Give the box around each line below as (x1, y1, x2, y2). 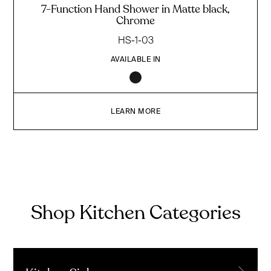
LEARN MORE (111, 106, 160, 115)
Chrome (116, 13, 155, 28)
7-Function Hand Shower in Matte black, (41, 1, 230, 16)
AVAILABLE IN (110, 54, 161, 63)
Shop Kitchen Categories (30, 199, 241, 226)
